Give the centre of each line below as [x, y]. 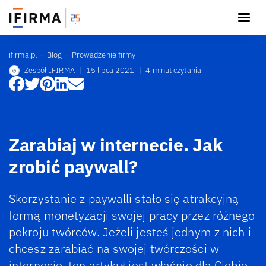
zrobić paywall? [73, 166]
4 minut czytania [173, 70]
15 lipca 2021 [110, 70]
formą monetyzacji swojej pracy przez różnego [132, 215]
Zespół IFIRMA [49, 70]
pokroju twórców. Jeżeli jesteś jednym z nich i [130, 232]
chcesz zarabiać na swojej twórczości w [114, 248]
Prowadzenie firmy [104, 55]
